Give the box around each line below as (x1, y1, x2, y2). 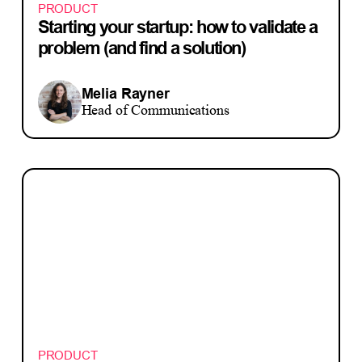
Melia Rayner (81, 84, 170, 102)
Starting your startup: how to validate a (37, 15, 318, 37)
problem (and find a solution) (37, 36, 246, 58)
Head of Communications (81, 101, 229, 118)
